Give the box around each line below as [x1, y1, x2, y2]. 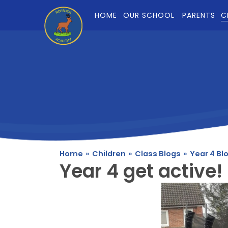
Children [92, 149, 126, 159]
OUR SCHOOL [123, 10, 175, 20]
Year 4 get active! [60, 158, 222, 184]
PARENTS [182, 10, 215, 20]
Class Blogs [135, 149, 181, 159]
